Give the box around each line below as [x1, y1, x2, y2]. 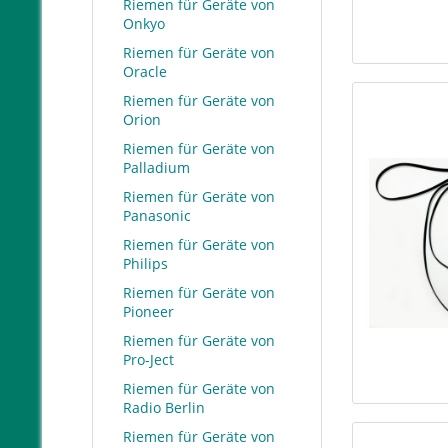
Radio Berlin [123, 398, 205, 417]
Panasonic [123, 206, 191, 225]
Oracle [123, 62, 167, 81]
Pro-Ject [123, 350, 174, 369]
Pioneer [123, 302, 174, 321]
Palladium [123, 158, 190, 177]
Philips [123, 254, 168, 273]
